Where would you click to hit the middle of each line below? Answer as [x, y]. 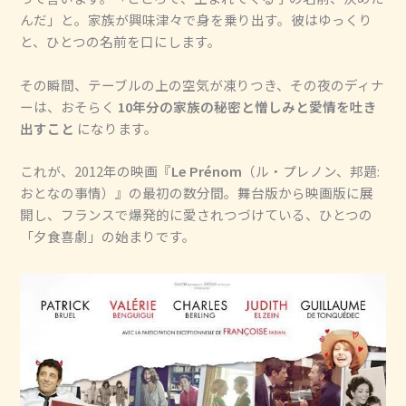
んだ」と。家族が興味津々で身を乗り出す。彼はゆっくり [197, 20]
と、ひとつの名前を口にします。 [121, 42]
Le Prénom [207, 171]
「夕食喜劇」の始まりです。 [108, 236]
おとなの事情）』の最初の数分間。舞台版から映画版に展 [197, 193]
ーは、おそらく [69, 106]
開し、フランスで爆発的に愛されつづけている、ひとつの [197, 214]
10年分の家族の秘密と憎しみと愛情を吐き [248, 106]
